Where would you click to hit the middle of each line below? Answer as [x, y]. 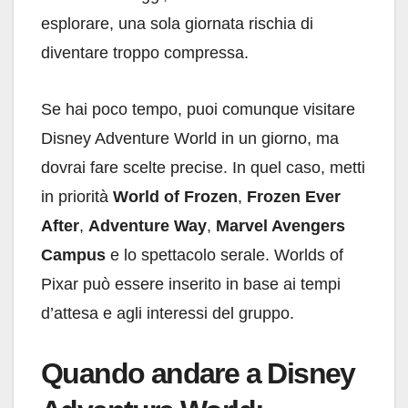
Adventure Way [148, 226]
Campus [73, 255]
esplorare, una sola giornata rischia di [177, 24]
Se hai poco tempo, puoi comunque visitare [198, 110]
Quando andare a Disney [198, 374]
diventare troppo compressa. [145, 53]
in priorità [77, 197]
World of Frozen [175, 197]
